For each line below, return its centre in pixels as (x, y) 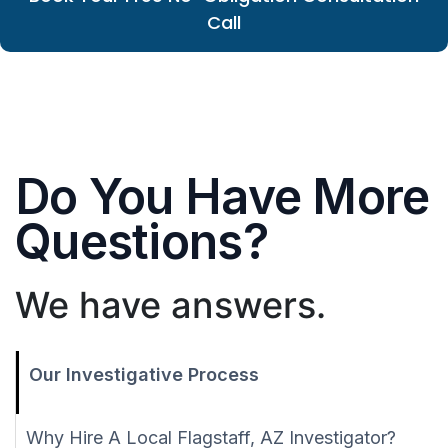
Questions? (141, 242)
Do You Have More (222, 197)
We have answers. (170, 305)
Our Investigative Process (144, 375)
